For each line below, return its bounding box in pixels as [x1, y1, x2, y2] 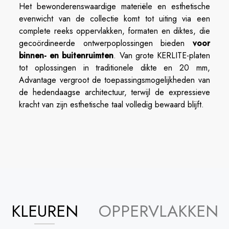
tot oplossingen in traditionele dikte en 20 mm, [19, 62, 210, 74]
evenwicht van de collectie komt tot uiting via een [19, 13, 210, 25]
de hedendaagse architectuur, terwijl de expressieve [19, 86, 210, 98]
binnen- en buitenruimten [19, 50, 114, 61]
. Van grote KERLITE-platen [113, 50, 210, 61]
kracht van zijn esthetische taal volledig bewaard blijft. [19, 99, 204, 110]
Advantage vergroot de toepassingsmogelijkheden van [19, 74, 210, 86]
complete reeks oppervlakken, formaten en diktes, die [19, 25, 210, 37]
